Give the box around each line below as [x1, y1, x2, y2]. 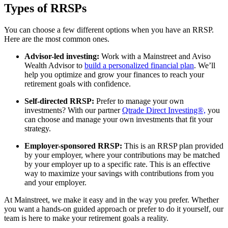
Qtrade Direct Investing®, [122, 105, 206, 115]
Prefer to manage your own [94, 96, 184, 105]
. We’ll [194, 61, 215, 70]
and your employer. [24, 178, 89, 187]
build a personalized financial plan [84, 61, 194, 70]
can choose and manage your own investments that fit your [24, 115, 213, 124]
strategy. [24, 124, 53, 133]
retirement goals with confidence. [24, 79, 133, 88]
